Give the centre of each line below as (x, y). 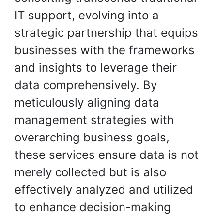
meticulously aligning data (87, 102)
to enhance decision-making (93, 207)
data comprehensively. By (86, 85)
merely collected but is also (90, 172)
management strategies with (94, 120)
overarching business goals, (92, 137)
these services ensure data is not (107, 155)
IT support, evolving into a (87, 15)
